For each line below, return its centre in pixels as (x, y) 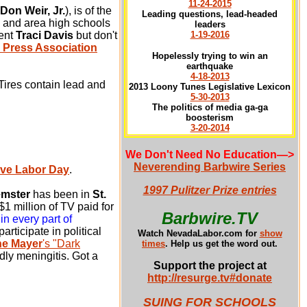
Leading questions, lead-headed (210, 14)
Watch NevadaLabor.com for (198, 233)
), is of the (88, 11)
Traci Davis (45, 35)
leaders (210, 24)
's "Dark (61, 244)
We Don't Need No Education (201, 155)
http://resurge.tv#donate (210, 278)
